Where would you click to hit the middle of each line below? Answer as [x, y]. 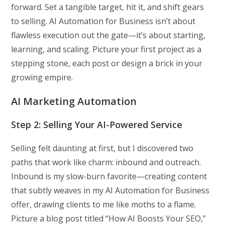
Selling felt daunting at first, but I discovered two [102, 148]
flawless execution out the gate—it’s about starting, [108, 35]
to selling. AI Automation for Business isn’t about [103, 21]
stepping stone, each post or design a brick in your [107, 64]
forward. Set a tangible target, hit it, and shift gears [108, 7]
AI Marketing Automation [74, 101]
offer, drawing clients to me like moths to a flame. [104, 205]
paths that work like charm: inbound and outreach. [106, 162]
